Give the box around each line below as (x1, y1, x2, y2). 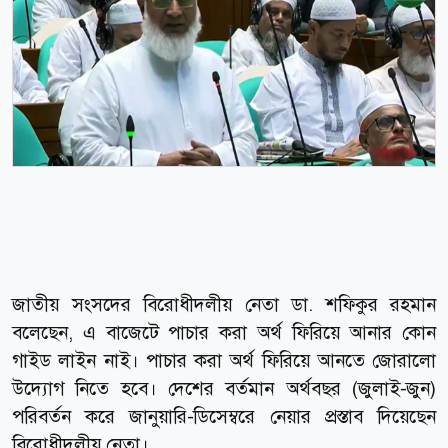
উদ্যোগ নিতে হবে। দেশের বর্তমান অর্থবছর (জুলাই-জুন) (12, 375, 436, 401)
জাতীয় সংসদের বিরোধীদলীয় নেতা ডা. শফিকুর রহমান (12, 291, 436, 317)
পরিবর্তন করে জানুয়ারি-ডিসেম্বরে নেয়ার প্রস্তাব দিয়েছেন (12, 403, 436, 429)
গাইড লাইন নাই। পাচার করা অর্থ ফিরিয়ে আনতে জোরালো (12, 347, 436, 373)
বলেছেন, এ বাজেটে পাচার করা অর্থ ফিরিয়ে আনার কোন (12, 319, 436, 345)
